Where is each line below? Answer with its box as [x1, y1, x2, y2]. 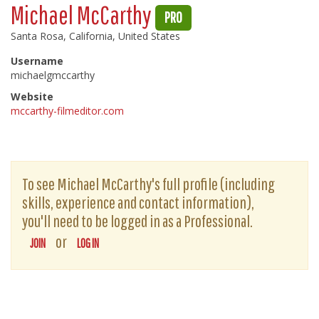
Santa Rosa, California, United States [11, 29, 180, 43]
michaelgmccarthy [11, 68, 95, 82]
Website [11, 90, 53, 103]
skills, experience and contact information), [22, 192, 254, 212]
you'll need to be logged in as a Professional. [22, 211, 253, 231]
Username [11, 54, 63, 68]
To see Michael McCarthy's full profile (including [22, 174, 275, 194]
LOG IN [77, 236, 99, 250]
